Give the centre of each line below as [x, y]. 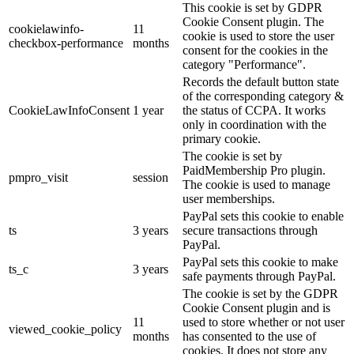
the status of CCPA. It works [254, 111]
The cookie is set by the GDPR [260, 294]
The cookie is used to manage [256, 185]
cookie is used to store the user [258, 36]
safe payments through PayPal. [259, 277]
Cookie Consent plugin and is [256, 308]
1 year [148, 111]
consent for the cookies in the [255, 51]
